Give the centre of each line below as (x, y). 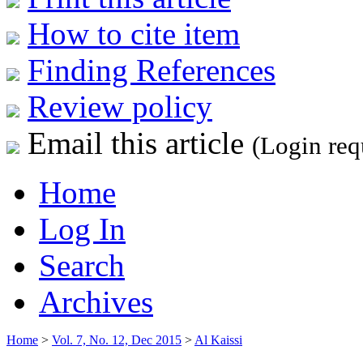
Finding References (152, 70)
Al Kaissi (218, 340)
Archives (96, 301)
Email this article (136, 143)
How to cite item (134, 33)
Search (82, 265)
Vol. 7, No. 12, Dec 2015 (117, 340)
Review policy (120, 106)
